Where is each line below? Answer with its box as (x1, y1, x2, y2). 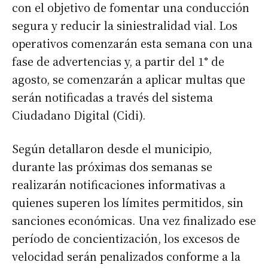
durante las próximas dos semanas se (12, 159, 212, 175)
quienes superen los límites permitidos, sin (12, 194, 243, 211)
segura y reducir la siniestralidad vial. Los (12, 17, 237, 33)
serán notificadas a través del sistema (12, 89, 213, 105)
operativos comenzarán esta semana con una (12, 35, 252, 51)
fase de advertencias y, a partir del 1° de (12, 53, 224, 69)
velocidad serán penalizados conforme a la (12, 248, 240, 264)
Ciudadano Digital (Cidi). (12, 107, 145, 123)
